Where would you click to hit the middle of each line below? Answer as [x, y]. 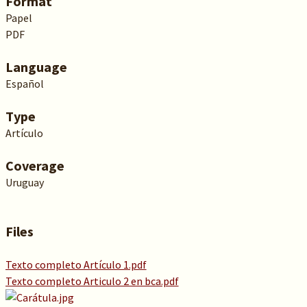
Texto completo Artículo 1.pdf [76, 265]
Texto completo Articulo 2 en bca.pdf [92, 281]
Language [36, 67]
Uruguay [24, 182]
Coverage [35, 165]
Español [24, 84]
